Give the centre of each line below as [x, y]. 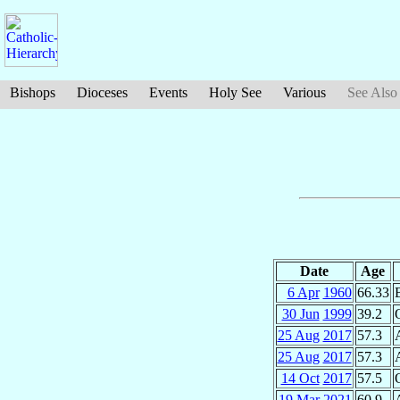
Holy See [235, 92]
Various [304, 92]
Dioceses [102, 92]
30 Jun [300, 313]
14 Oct [300, 378]
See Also [372, 92]
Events [168, 92]
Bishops [33, 92]
